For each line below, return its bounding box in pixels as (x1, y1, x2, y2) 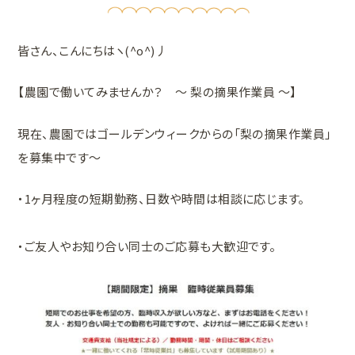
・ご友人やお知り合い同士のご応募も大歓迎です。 (17, 238, 277, 255)
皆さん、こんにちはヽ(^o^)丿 (17, 41, 168, 59)
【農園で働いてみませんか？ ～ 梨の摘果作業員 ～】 (17, 83, 297, 101)
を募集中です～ (17, 148, 101, 166)
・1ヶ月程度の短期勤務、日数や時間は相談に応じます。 (17, 190, 305, 208)
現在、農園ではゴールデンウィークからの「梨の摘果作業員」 (17, 124, 332, 142)
